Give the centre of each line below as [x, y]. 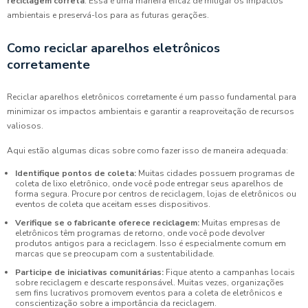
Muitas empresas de [240, 223]
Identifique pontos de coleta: [76, 174]
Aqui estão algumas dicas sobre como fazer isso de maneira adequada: [147, 151]
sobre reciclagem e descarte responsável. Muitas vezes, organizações [150, 283]
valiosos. [25, 126]
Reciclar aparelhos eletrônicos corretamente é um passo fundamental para [152, 97]
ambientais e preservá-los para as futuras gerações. [108, 15]
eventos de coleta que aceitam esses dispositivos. [113, 205]
